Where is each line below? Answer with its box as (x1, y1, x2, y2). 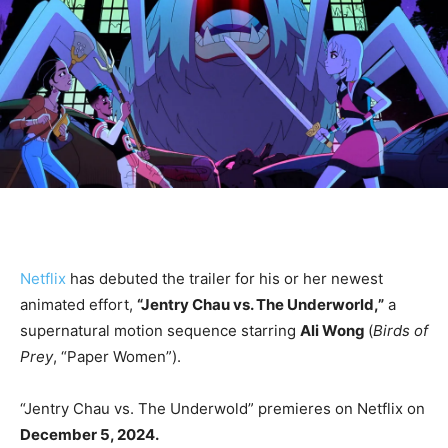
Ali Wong (300, 320, 368, 340)
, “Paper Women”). (53, 346, 181, 366)
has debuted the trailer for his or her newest (66, 268, 383, 288)
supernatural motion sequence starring (20, 320, 300, 340)
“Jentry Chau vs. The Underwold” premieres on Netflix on (20, 398, 425, 418)
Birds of (373, 320, 428, 340)
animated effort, (20, 294, 137, 314)
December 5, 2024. (20, 424, 159, 444)
